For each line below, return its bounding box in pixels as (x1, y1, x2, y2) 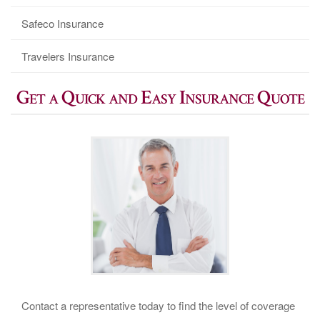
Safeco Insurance (21, 15, 104, 31)
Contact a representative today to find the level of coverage (21, 297, 295, 313)
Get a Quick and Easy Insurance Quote (16, 84, 304, 111)
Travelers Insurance (21, 48, 114, 64)
